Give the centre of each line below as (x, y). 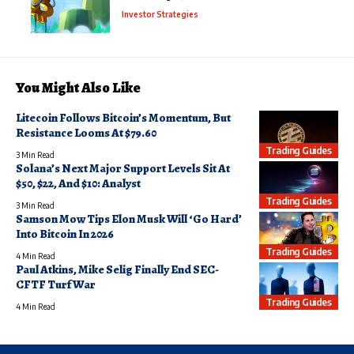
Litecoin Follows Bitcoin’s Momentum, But (123, 118)
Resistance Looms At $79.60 (86, 133)
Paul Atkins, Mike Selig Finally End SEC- (117, 270)
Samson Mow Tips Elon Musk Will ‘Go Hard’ (129, 219)
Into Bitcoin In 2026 (65, 234)
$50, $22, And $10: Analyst (78, 184)
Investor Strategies (160, 15)
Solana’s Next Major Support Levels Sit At (123, 169)
